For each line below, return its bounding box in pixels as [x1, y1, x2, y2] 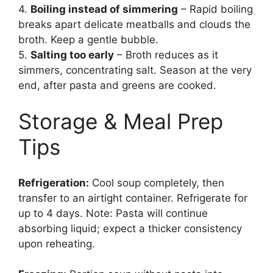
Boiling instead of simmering [30, 2, 178, 15]
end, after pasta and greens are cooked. [18, 79, 216, 91]
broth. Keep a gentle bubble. [18, 33, 158, 46]
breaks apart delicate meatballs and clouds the [18, 18, 250, 30]
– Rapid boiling [178, 2, 253, 15]
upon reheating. [18, 237, 95, 250]
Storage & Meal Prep [18, 108, 223, 135]
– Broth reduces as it [114, 48, 218, 61]
